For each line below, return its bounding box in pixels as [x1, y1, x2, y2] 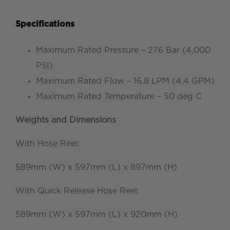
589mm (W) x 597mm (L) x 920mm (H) [15, 210, 178, 219]
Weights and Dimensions [15, 116, 116, 125]
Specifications [15, 20, 74, 28]
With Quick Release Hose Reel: [15, 187, 139, 196]
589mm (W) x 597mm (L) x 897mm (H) [15, 163, 177, 172]
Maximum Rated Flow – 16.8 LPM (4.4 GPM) [36, 77, 215, 86]
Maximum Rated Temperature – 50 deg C [36, 92, 202, 101]
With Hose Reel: [15, 140, 80, 148]
